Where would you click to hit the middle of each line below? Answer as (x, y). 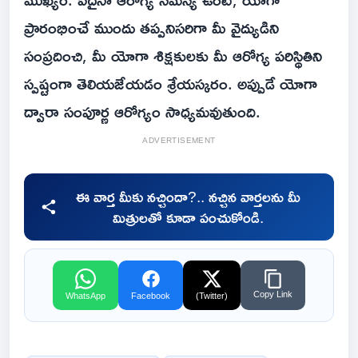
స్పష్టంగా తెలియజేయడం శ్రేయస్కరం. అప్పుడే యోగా (171, 84)
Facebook (151, 296)
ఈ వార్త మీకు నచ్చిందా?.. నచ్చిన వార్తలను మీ (188, 197)
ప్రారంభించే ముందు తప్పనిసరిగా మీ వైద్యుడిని (151, 28)
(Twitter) (212, 296)
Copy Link (273, 294)
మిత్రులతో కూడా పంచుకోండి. (188, 218)
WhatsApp (86, 296)
